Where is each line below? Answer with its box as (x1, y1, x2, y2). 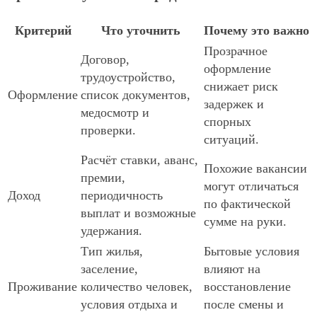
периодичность (81, 188, 163, 203)
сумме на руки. (204, 214, 287, 229)
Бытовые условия (204, 244, 299, 259)
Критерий (14, 23, 71, 38)
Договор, (81, 52, 129, 67)
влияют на (204, 262, 260, 277)
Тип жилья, (81, 244, 143, 259)
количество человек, (81, 279, 192, 294)
